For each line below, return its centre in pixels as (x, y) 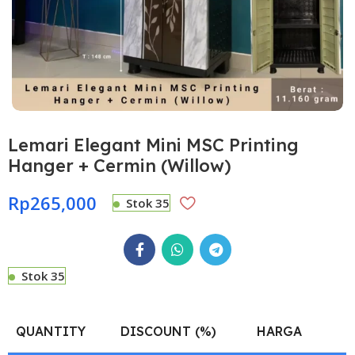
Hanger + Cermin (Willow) (120, 165)
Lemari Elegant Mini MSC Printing (154, 145)
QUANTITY (51, 331)
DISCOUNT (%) (169, 331)
